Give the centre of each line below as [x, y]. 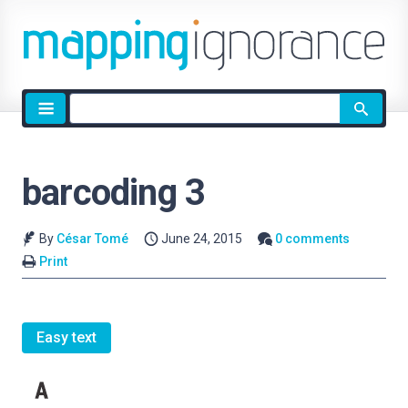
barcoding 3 [114, 193]
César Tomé [92, 239]
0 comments [313, 239]
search [90, 124]
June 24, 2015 [202, 239]
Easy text [66, 338]
